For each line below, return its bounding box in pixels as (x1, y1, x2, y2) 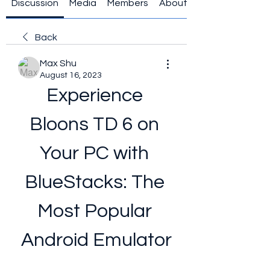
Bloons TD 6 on (30, 115, 159, 134)
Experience (46, 86, 143, 105)
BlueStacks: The (24, 172, 165, 192)
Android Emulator (21, 230, 172, 250)
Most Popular (37, 201, 152, 221)
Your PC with (40, 143, 149, 163)
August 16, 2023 (40, 71, 102, 80)
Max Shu (40, 58, 77, 68)
